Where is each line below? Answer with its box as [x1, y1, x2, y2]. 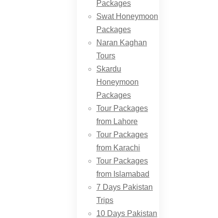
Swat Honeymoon [96, 12, 158, 20]
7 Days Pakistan [96, 183, 153, 191]
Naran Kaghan [96, 38, 147, 47]
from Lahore [96, 117, 138, 126]
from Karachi [96, 144, 140, 152]
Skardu [96, 65, 121, 73]
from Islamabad [96, 170, 149, 178]
